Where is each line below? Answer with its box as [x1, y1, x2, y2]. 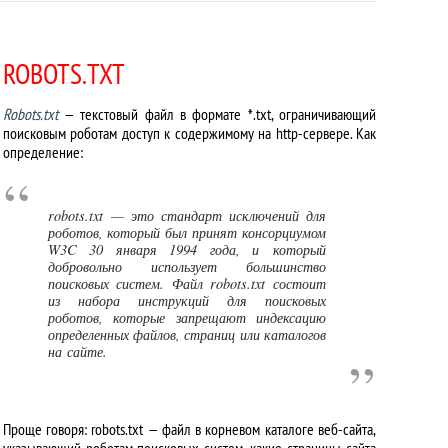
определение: [2, 142, 83, 162]
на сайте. [47, 342, 107, 361]
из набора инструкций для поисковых [47, 291, 326, 310]
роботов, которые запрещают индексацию [47, 308, 326, 327]
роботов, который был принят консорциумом [47, 223, 326, 242]
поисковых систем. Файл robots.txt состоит [47, 274, 326, 293]
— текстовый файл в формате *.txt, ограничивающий [57, 104, 376, 124]
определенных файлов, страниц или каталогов [47, 325, 326, 344]
